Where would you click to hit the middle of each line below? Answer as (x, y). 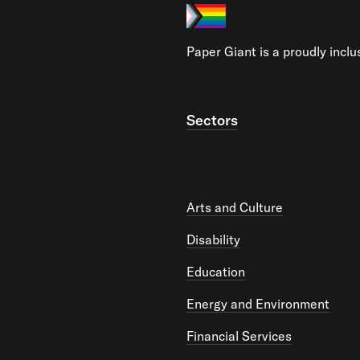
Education (216, 272)
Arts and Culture (235, 207)
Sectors (212, 120)
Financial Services (239, 336)
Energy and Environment (258, 304)
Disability (213, 239)
